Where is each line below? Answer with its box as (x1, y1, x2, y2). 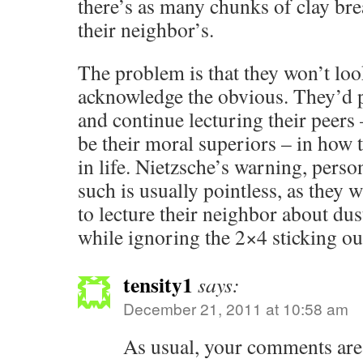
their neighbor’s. (78, 15, 214, 43)
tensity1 (123, 269, 193, 300)
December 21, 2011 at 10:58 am (123, 297, 348, 319)
